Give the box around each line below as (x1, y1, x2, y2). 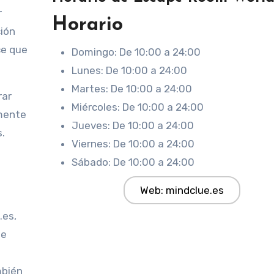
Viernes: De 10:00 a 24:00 (72, 138, 195, 150)
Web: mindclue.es (139, 184, 224, 196)
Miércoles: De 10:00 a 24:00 (72, 101, 204, 113)
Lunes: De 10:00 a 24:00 (72, 64, 188, 76)
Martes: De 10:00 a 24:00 (72, 83, 193, 95)
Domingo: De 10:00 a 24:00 (72, 46, 201, 58)
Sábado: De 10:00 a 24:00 (72, 156, 195, 168)
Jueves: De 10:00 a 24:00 (72, 119, 194, 131)
